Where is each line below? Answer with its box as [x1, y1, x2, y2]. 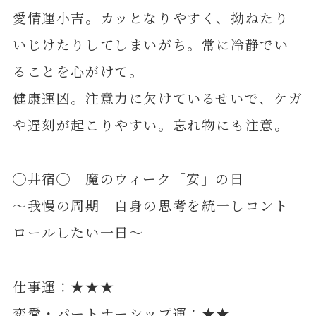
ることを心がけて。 [12, 61, 144, 81]
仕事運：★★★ [12, 276, 115, 296]
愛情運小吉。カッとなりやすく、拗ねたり [12, 8, 289, 28]
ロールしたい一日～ [12, 222, 144, 242]
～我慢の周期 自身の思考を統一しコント [12, 195, 289, 215]
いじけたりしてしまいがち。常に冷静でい [12, 35, 289, 54]
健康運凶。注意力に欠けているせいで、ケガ [12, 88, 303, 108]
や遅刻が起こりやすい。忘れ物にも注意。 [12, 115, 289, 135]
